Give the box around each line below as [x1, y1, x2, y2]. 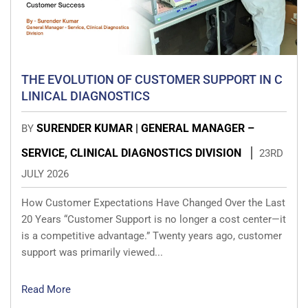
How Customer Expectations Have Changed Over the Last [21, 197, 285, 210]
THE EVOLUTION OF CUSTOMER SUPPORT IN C [21, 72, 283, 87]
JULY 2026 [21, 168, 69, 181]
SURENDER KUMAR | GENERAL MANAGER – [36, 122, 254, 135]
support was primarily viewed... [21, 246, 163, 259]
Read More [21, 283, 71, 296]
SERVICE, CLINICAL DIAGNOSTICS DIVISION [21, 146, 244, 160]
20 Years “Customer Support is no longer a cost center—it [21, 213, 286, 226]
